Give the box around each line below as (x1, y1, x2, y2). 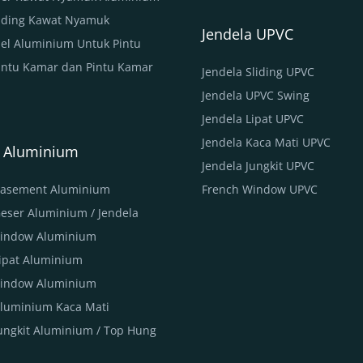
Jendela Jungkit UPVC (202, 157, 314, 173)
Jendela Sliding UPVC (202, 63, 314, 79)
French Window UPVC (202, 181, 318, 197)
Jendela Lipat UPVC (202, 110, 304, 126)
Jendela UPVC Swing (202, 87, 310, 103)
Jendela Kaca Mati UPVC (202, 134, 331, 150)
